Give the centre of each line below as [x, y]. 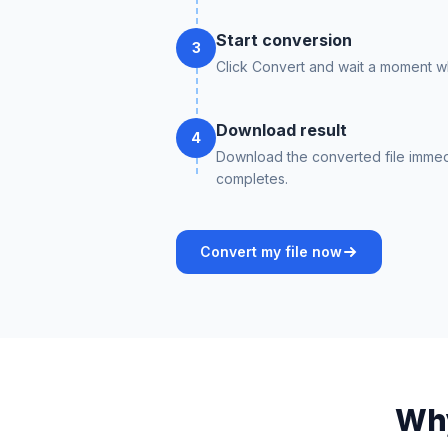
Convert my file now [271, 251]
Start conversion [284, 40]
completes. [252, 178]
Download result [281, 130]
